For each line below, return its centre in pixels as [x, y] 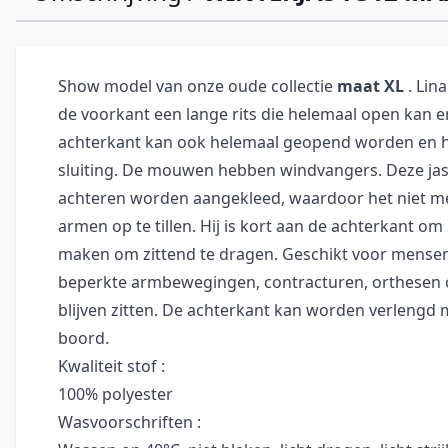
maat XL [370, 86]
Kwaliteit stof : [111, 366]
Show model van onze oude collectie [197, 86]
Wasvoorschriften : [129, 422]
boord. [83, 338]
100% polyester [115, 394]
